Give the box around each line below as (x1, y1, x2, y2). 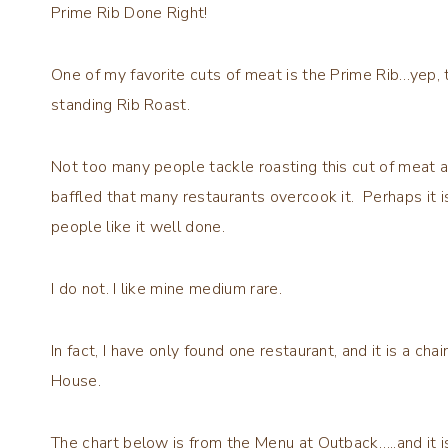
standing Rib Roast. (51, 93, 191, 116)
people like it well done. (51, 215, 226, 238)
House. (51, 369, 101, 392)
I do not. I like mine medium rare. (51, 277, 282, 300)
